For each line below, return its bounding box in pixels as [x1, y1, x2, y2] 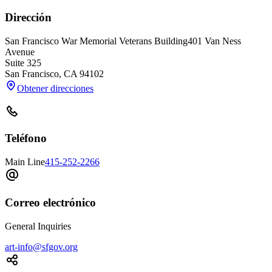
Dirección [5, 10, 52, 24]
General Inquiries [5, 220, 71, 231]
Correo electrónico [5, 195, 96, 209]
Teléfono [5, 132, 47, 145]
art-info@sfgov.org [5, 241, 78, 252]
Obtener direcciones [17, 83, 93, 93]
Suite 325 [5, 57, 41, 68]
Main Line [5, 157, 45, 168]
